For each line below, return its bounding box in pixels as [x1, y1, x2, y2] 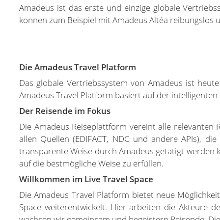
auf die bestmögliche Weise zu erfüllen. [19, 158, 164, 169]
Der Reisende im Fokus [19, 105, 110, 116]
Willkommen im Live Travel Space [19, 173, 153, 185]
